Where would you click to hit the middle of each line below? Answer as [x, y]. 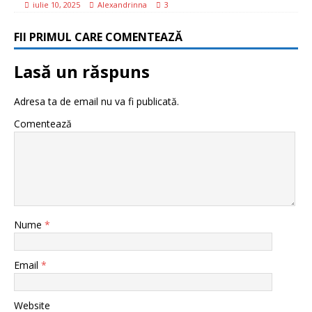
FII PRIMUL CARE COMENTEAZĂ [98, 37]
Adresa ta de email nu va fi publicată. [96, 101]
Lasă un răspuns [82, 71]
